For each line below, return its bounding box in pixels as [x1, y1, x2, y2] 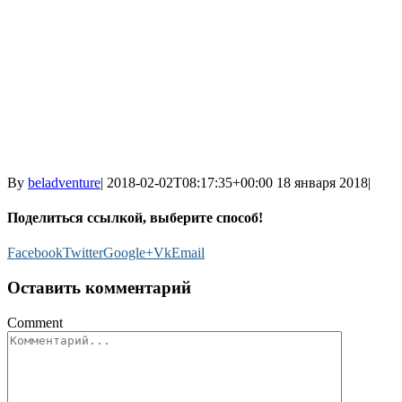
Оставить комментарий [7, 278, 191, 298]
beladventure [28, 174, 100, 190]
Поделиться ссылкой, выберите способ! [7, 210, 263, 226]
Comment [7, 314, 63, 330]
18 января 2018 [276, 174, 368, 190]
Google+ [103, 245, 153, 261]
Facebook [7, 245, 63, 261]
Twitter [63, 245, 103, 261]
